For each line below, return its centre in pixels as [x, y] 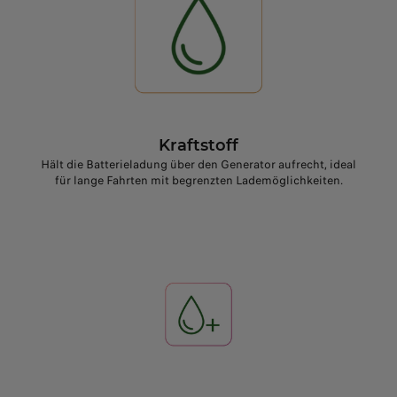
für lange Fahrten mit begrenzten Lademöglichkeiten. [198, 181]
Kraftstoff [198, 146]
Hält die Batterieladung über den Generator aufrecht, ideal [198, 165]
